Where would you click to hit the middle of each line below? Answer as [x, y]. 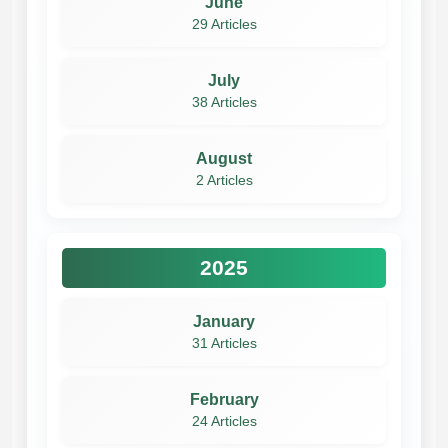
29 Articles [224, 24]
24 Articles [224, 421]
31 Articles [224, 343]
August [224, 158]
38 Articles [224, 102]
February [224, 399]
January [224, 321]
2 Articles [224, 180]
